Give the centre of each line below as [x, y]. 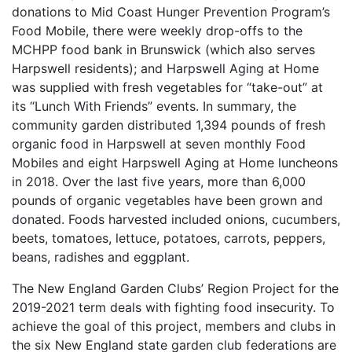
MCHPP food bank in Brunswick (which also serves [163, 49]
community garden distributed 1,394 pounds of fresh [169, 125]
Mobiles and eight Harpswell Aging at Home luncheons [175, 163]
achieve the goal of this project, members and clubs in [174, 326]
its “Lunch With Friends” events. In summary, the [154, 106]
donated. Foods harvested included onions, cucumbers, [176, 219]
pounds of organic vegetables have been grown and [167, 200]
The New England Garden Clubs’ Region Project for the [175, 288]
